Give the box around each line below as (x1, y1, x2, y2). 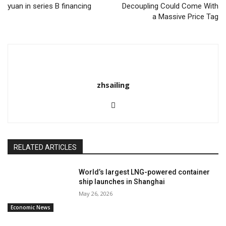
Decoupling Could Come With (122, 2, 218, 11)
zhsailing (96, 80, 130, 90)
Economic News (11, 203, 50, 211)
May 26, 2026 (79, 190, 113, 198)
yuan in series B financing (8, 2, 91, 11)
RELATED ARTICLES (14, 143, 77, 152)
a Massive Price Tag (152, 12, 218, 22)
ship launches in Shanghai (79, 178, 165, 186)
